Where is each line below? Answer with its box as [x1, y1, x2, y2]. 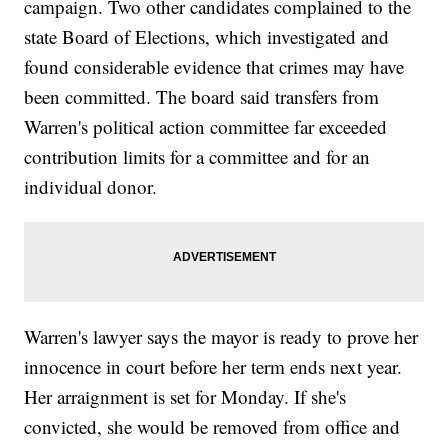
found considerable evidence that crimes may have [24, 54, 405, 80]
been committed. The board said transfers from [24, 84, 380, 110]
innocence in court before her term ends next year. [24, 354, 403, 380]
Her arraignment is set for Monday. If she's [24, 384, 347, 410]
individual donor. [24, 174, 158, 200]
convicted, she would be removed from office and [24, 414, 401, 440]
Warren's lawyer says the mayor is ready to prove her [24, 324, 419, 350]
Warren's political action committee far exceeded [24, 114, 388, 140]
